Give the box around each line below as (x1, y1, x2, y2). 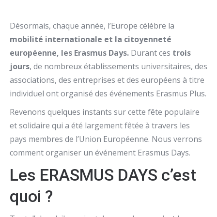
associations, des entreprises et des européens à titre (10, 75, 204, 85)
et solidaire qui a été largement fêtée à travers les (10, 120, 190, 131)
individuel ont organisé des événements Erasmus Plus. (10, 88, 206, 99)
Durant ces (129, 47, 172, 58)
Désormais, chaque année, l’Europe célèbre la (10, 20, 174, 31)
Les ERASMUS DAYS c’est (10, 165, 196, 185)
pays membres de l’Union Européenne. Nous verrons (10, 134, 202, 144)
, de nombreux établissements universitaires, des (30, 61, 207, 72)
